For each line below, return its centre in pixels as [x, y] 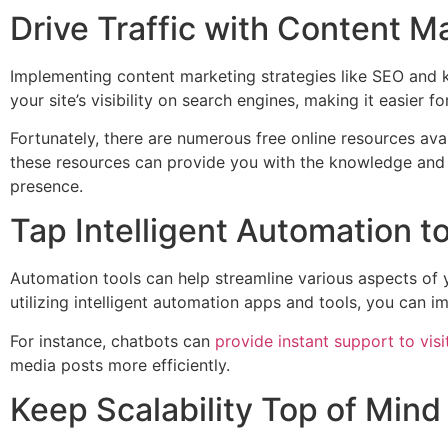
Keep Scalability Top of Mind [225, 410]
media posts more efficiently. [120, 364]
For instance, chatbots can [112, 340]
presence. [46, 185]
